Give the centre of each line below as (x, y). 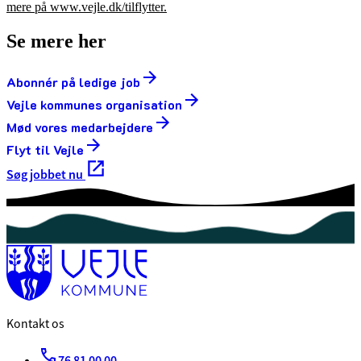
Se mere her (56, 41)
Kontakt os (35, 324)
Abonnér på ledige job (73, 82)
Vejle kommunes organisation (94, 105)
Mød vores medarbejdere (80, 127)
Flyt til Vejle (45, 150)
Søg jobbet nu (46, 175)
